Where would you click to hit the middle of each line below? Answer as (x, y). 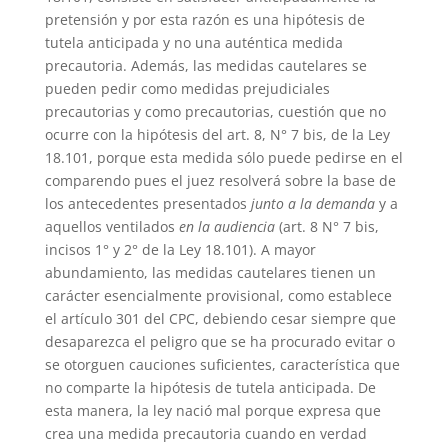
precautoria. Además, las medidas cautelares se (205, 65)
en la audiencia (226, 226)
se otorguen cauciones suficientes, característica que (222, 364)
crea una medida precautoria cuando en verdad (205, 433)
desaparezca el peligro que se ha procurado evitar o (219, 341)
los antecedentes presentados (147, 203)
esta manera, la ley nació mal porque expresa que (212, 410)
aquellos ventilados (111, 226)
